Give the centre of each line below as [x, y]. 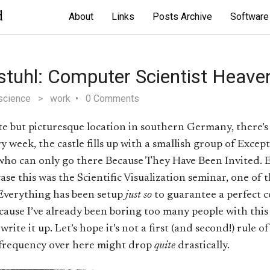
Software [250, 17]
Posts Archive [182, 17]
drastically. [202, 246]
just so [139, 196]
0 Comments [112, 99]
